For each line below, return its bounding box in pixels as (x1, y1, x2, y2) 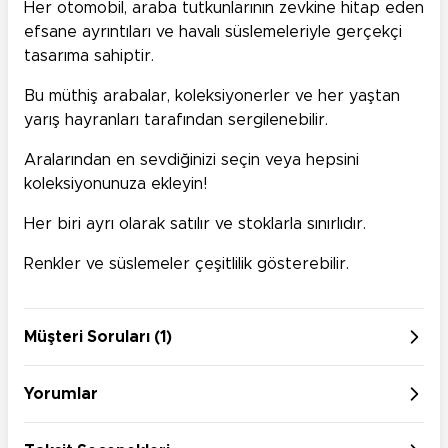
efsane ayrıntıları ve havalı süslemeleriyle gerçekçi (24, 24, 402, 41)
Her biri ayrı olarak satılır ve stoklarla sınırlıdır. (24, 216, 366, 233)
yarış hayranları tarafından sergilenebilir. (24, 112, 328, 129)
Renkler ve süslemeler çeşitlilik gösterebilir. (24, 256, 349, 273)
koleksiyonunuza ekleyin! (24, 176, 207, 193)
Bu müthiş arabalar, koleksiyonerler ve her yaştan (24, 88, 400, 105)
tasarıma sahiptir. (24, 48, 154, 65)
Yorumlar (24, 386, 98, 403)
